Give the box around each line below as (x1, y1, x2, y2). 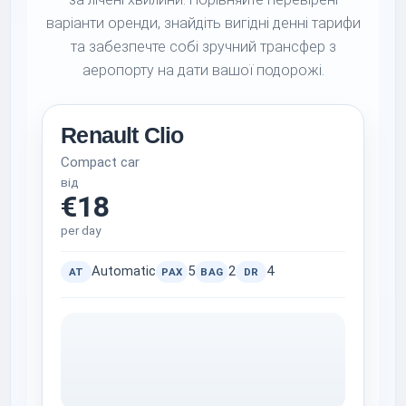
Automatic (92, 263, 157, 280)
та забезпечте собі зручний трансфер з (70, 37, 336, 55)
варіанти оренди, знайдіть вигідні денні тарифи (45, 14, 361, 32)
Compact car (61, 153, 140, 170)
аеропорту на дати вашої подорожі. (82, 61, 324, 79)
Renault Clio (61, 122, 184, 148)
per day (61, 222, 101, 237)
